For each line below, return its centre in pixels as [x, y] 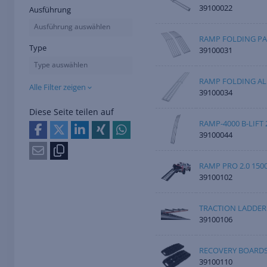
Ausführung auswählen [72, 27]
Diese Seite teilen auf [72, 112]
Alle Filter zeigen [58, 87]
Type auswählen [61, 65]
